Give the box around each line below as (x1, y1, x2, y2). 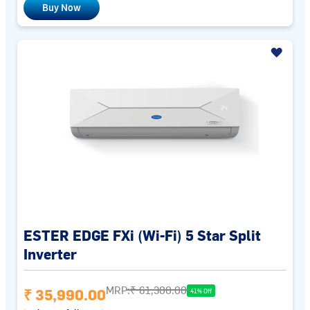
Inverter (24, 244, 77, 263)
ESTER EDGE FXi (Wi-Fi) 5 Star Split (24, 226, 261, 244)
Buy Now (42, 1, 81, 14)
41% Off (190, 286, 212, 295)
